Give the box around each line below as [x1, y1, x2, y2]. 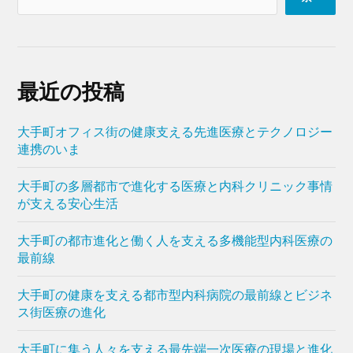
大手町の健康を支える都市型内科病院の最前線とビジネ [17, 287, 333, 303]
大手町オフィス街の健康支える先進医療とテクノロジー [17, 124, 333, 139]
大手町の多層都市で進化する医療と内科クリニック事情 [17, 178, 333, 194]
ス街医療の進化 [17, 304, 106, 320]
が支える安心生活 [17, 195, 119, 211]
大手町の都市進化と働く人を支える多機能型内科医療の [17, 232, 333, 248]
